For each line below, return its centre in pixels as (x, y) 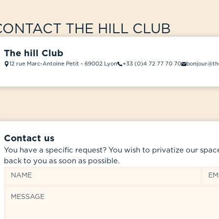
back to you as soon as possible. (62, 161)
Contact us (29, 138)
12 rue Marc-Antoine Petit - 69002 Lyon (64, 64)
